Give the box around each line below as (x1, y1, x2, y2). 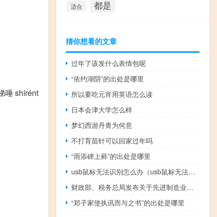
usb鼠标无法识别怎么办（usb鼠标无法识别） (188, 166, 196, 176)
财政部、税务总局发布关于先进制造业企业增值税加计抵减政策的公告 (186, 182, 194, 192)
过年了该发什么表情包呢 (71, 58, 146, 68)
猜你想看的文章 (66, 35, 117, 46)
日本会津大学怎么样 (71, 104, 133, 114)
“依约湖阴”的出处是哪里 (71, 73, 144, 83)
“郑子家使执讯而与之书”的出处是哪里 (71, 197, 185, 207)
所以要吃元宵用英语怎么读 (71, 89, 153, 99)
